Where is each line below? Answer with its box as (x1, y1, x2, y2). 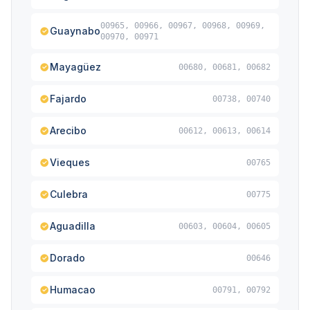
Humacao (50, 284, 95, 295)
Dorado (50, 252, 85, 264)
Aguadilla (50, 220, 95, 232)
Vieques (50, 156, 90, 168)
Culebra (50, 188, 88, 200)
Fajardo (50, 93, 86, 104)
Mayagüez (50, 61, 101, 73)
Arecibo (50, 125, 86, 136)
